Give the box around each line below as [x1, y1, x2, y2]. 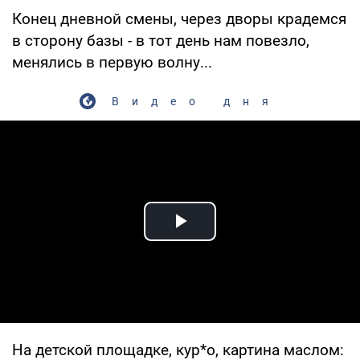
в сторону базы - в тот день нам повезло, [12, 31, 309, 50]
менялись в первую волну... [12, 52, 212, 72]
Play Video [180, 226, 296, 253]
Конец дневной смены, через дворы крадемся [12, 9, 346, 28]
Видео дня [111, 94, 281, 108]
